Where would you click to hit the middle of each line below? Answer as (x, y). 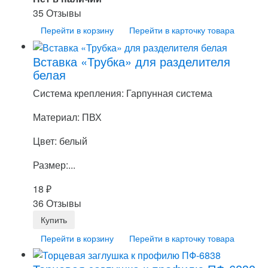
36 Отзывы (57, 203)
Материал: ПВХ (67, 117)
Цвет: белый (60, 141)
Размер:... (54, 165)
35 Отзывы (57, 13)
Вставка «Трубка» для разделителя (132, 61)
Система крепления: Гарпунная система (123, 93)
